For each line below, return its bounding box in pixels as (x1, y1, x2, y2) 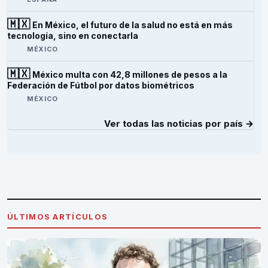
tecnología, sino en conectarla (7, 31, 138, 41)
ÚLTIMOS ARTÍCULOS (7, 212, 108, 222)
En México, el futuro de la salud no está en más (32, 20, 233, 31)
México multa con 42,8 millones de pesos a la (32, 69, 227, 80)
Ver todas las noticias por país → (104, 118, 254, 130)
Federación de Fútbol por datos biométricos (7, 80, 194, 91)
